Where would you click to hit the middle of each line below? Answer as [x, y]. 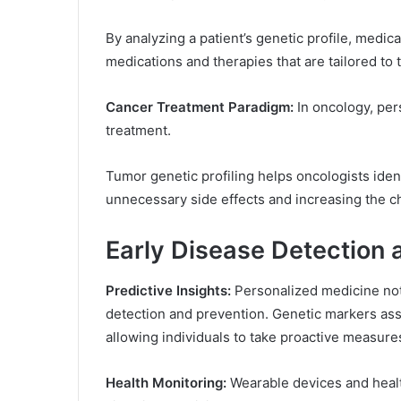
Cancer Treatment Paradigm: [200, 107]
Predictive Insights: [168, 290]
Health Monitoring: [166, 382]
